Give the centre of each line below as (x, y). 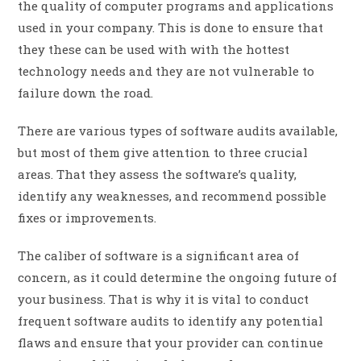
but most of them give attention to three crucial (163, 153)
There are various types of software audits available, (178, 131)
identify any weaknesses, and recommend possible (172, 196)
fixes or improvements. (87, 218)
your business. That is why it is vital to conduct (164, 299)
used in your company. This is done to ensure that (171, 28)
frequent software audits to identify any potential (171, 321)
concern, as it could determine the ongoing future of (178, 278)
